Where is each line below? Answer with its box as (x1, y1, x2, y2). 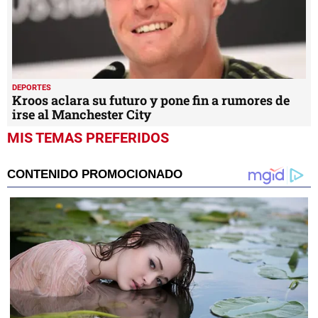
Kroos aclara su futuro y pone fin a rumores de (12, 91, 290, 109)
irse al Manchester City (12, 105, 151, 123)
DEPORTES (12, 82, 51, 92)
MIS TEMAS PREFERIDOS (7, 128, 169, 146)
